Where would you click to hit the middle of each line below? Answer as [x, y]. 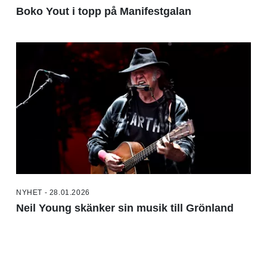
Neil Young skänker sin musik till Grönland [125, 208]
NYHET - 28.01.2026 [53, 192]
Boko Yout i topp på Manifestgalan [104, 11]
